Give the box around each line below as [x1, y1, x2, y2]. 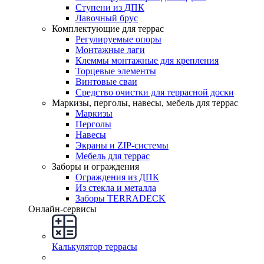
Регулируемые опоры [75, 34, 161, 44]
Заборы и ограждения [52, 161, 139, 171]
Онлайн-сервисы [28, 204, 97, 214]
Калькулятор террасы [52, 242, 137, 252]
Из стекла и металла [75, 183, 156, 193]
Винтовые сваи [75, 77, 137, 87]
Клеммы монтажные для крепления [75, 55, 219, 65]
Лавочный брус [75, 13, 138, 23]
